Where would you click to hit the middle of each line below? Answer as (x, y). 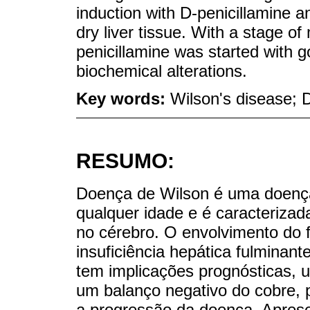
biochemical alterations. (162, 71)
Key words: (123, 99)
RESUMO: (125, 161)
